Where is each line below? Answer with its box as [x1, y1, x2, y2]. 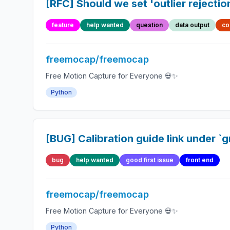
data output [175, 21, 209, 29]
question [136, 21, 163, 29]
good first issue [126, 156, 174, 164]
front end [186, 156, 214, 164]
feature [52, 21, 74, 29]
